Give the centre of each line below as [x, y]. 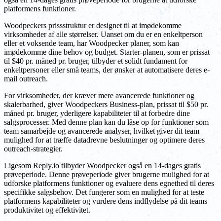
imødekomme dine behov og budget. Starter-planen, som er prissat [107, 52]
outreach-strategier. [33, 149]
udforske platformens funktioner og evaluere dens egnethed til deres [109, 184]
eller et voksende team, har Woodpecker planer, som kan [92, 43]
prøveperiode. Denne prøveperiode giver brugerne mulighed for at [107, 175]
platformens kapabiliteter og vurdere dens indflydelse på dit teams [106, 201]
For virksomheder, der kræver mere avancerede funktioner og [99, 96]
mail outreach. [26, 79]
